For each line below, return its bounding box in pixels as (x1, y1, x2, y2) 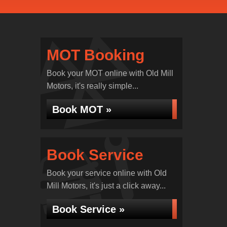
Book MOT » (52, 104, 111, 115)
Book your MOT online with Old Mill (46, 69, 173, 78)
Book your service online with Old (46, 169, 167, 177)
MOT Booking (46, 47, 144, 63)
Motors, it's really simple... (46, 82, 138, 90)
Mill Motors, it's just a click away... (46, 181, 166, 190)
